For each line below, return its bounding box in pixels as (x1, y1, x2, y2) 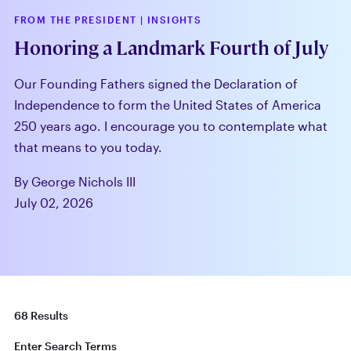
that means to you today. (13, 139, 162, 154)
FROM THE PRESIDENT (13, 13, 140, 25)
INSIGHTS (147, 13, 202, 25)
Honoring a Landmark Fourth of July (13, 36, 328, 61)
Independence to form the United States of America (13, 96, 321, 112)
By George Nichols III (13, 174, 136, 190)
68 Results (13, 309, 68, 323)
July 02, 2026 (13, 195, 93, 211)
